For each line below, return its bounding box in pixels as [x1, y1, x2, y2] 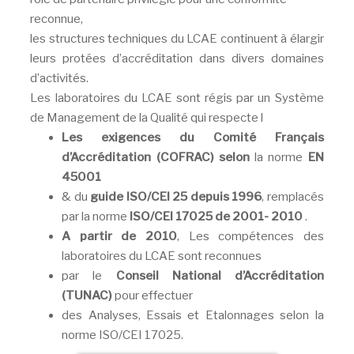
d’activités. [30, 71, 89, 86]
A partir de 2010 [62, 229, 177, 244]
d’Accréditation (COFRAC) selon [62, 150, 255, 165]
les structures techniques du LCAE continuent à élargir [30, 32, 324, 47]
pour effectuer [112, 288, 194, 303]
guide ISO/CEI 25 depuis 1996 [90, 190, 262, 205]
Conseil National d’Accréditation [115, 269, 324, 284]
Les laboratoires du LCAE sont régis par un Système [30, 91, 324, 106]
